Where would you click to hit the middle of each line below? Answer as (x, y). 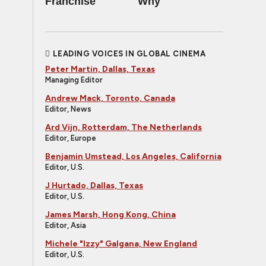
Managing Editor (74, 80)
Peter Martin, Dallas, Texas (100, 69)
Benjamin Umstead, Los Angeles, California (133, 156)
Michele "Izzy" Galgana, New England (121, 244)
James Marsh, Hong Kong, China (110, 215)
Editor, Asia (66, 225)
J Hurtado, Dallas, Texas (94, 186)
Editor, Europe (71, 138)
